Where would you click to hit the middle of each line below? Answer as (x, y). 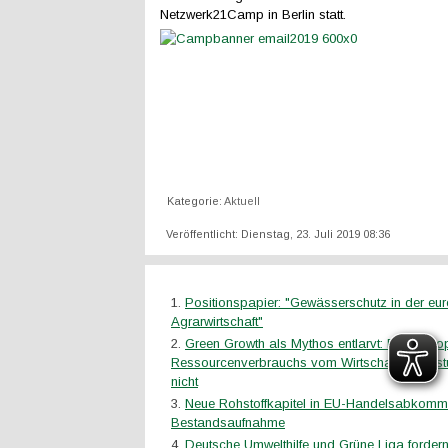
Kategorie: (195, 201)
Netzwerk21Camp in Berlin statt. (253, 14)
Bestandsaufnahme (228, 422)
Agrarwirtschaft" (217, 321)
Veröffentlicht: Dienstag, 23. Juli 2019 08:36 (278, 234)
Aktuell (242, 201)
